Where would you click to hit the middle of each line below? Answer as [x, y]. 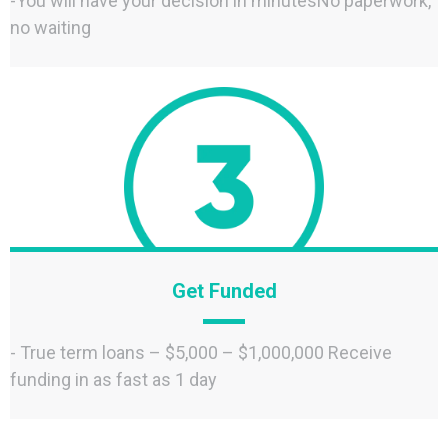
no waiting [50, 27]
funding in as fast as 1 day [113, 379]
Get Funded [224, 291]
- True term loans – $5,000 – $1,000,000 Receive [201, 352]
